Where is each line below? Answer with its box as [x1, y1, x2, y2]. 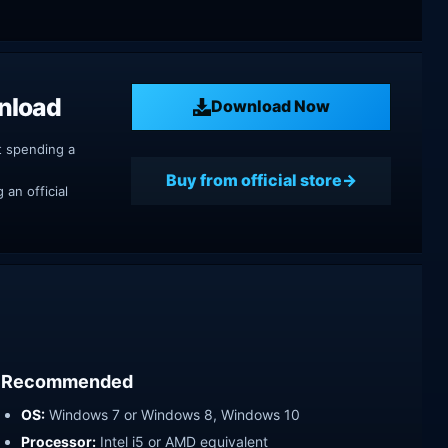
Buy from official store [165, 170, 342, 191]
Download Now [210, 96, 330, 117]
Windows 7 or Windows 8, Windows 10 [45, 405, 300, 423]
